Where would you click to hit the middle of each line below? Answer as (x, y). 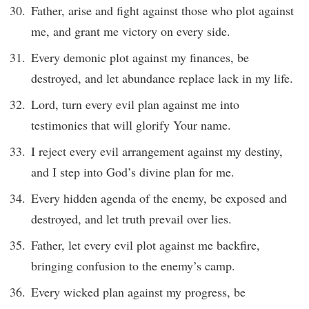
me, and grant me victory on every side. (131, 31)
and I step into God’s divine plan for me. (133, 171)
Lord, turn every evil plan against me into (135, 104)
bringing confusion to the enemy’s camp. (133, 265)
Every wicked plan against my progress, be (138, 291)
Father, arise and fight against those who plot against (162, 11)
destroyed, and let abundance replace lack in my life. (162, 78)
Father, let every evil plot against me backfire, (146, 245)
